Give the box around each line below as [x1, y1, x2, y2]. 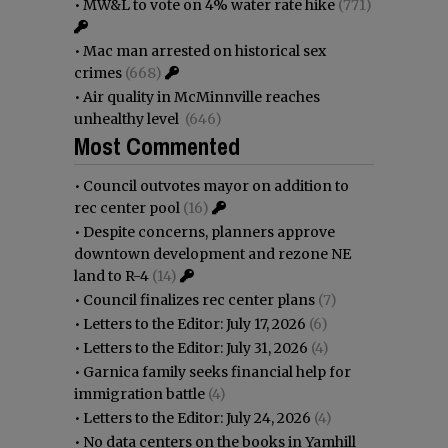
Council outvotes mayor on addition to [83, 176, 349, 195]
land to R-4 [74, 266, 149, 285]
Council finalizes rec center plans [83, 290, 315, 309]
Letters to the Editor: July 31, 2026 [83, 338, 308, 357]
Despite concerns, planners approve [83, 222, 335, 241]
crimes [74, 63, 122, 82]
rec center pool [74, 198, 180, 217]
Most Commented [74, 129, 240, 162]
